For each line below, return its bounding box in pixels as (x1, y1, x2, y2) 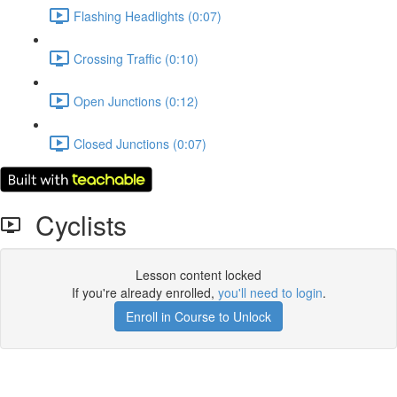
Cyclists (21, 206, 127, 244)
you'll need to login (217, 284, 323, 301)
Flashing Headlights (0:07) (74, 6, 222, 25)
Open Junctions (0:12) (74, 91, 198, 110)
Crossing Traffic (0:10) (74, 49, 198, 67)
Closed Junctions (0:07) (74, 134, 206, 152)
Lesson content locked (136, 266, 261, 284)
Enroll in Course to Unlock (126, 307, 271, 325)
